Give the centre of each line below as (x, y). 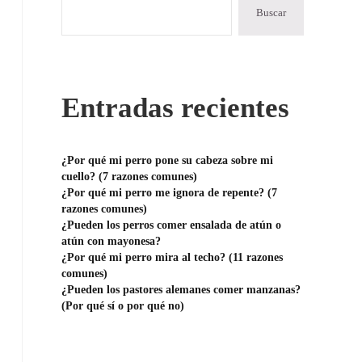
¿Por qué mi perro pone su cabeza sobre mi (168, 160)
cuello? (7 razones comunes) (130, 177)
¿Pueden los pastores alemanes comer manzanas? (181, 290)
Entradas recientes (176, 108)
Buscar (271, 13)
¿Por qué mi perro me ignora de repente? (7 (170, 193)
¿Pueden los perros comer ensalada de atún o (172, 225)
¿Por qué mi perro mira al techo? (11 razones (173, 257)
